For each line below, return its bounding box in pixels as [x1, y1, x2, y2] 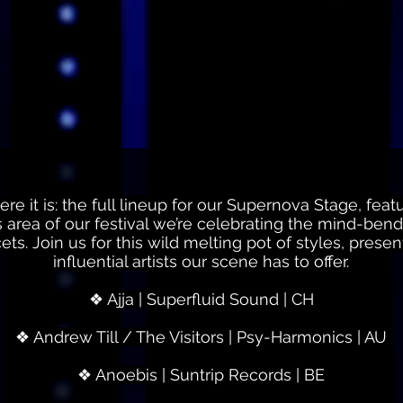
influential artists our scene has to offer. [53, 252, 349, 271]
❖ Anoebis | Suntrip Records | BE [77, 365, 325, 384]
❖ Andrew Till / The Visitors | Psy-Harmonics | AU [15, 327, 387, 346]
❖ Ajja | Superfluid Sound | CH [88, 290, 314, 309]
